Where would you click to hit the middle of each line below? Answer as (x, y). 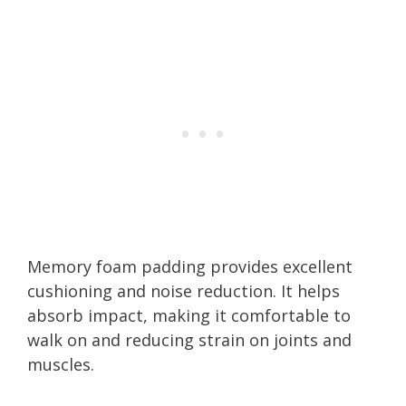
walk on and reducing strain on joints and (189, 339)
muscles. (61, 364)
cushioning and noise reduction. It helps (184, 290)
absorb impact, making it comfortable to (189, 315)
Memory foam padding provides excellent (190, 266)
